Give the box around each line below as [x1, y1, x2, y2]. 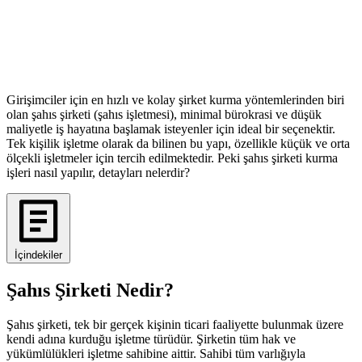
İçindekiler [15, 248, 62, 261]
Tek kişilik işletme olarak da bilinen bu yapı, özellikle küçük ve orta [6, 136, 350, 150]
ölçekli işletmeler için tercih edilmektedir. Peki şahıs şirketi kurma [6, 150, 338, 165]
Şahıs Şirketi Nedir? [6, 279, 174, 301]
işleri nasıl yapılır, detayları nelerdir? [6, 165, 190, 179]
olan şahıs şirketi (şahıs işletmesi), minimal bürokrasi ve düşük [6, 107, 322, 121]
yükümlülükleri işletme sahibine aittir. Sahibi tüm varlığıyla [6, 346, 305, 360]
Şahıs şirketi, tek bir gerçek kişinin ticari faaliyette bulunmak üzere [6, 317, 343, 331]
